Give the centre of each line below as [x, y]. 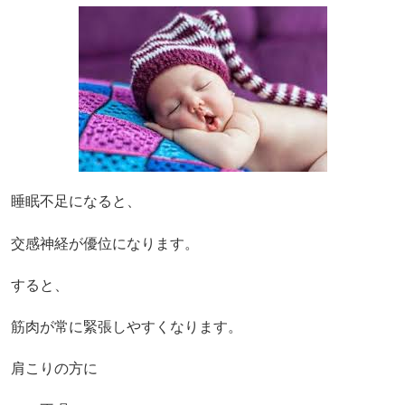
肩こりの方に [54, 369]
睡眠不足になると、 [76, 202]
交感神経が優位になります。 [105, 243]
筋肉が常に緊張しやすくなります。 [127, 327]
